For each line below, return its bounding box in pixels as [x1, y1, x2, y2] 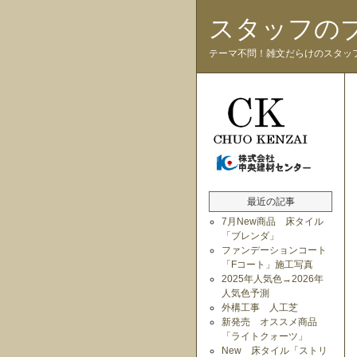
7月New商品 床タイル [222, 216, 324, 227]
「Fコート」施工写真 [222, 259, 313, 270]
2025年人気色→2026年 [222, 273, 324, 284]
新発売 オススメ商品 [222, 316, 317, 328]
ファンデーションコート [222, 245, 327, 256]
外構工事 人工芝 [222, 302, 298, 313]
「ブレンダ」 [222, 230, 279, 241]
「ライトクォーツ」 [222, 331, 308, 342]
